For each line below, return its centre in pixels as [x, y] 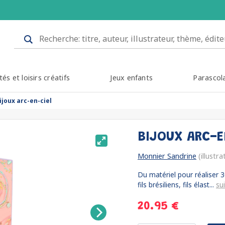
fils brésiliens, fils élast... [177, 185]
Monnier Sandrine [167, 156]
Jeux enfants [132, 78]
